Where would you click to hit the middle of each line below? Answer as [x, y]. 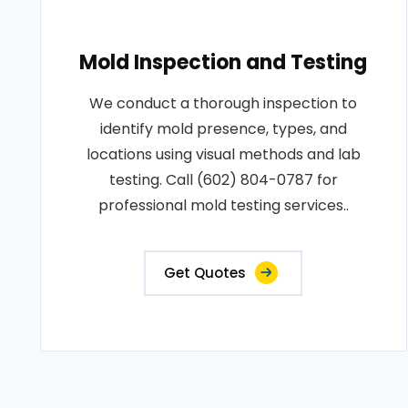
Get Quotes [205, 273]
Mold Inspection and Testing [224, 62]
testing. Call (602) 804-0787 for [223, 180]
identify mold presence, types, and [223, 129]
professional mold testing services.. [223, 205]
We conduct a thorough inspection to [224, 103]
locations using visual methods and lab [223, 154]
